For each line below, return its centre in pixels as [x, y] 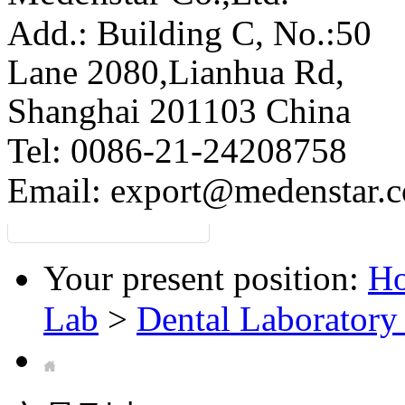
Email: [59, 190]
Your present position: [201, 278]
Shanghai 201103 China [179, 111]
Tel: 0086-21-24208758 [177, 151]
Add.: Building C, [140, 33]
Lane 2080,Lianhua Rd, [180, 72]
